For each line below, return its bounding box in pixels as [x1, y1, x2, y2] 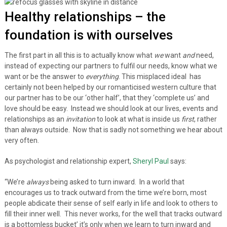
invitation [65, 115, 97, 123]
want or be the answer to [4, 72, 86, 81]
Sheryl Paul [132, 157, 169, 165]
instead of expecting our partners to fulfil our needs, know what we [4, 61, 217, 70]
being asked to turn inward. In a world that [48, 177, 184, 186]
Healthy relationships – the [4, 9, 166, 24]
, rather [194, 115, 217, 123]
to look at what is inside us [96, 115, 181, 123]
